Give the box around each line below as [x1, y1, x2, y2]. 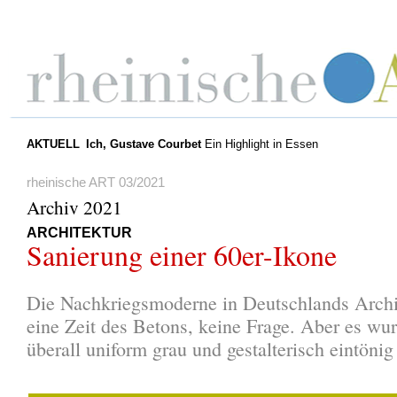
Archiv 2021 [27, 194, 122, 220]
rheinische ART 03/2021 [27, 175, 165, 190]
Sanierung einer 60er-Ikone [27, 235, 337, 274]
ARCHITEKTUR [27, 224, 132, 240]
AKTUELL [26, 137, 80, 151]
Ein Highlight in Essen [200, 137, 322, 151]
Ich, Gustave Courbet [85, 137, 201, 151]
